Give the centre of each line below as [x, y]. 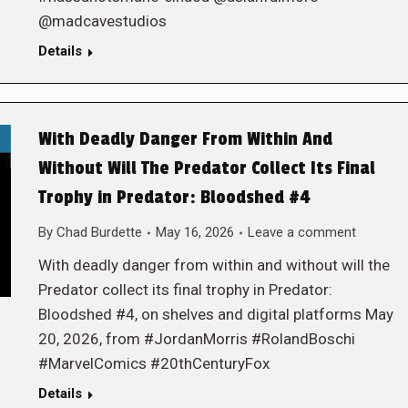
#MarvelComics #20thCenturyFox [153, 363]
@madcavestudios [102, 21]
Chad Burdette [99, 232]
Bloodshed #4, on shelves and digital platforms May [215, 314]
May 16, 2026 [194, 232]
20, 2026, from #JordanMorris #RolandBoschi [196, 339]
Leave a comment [301, 232]
